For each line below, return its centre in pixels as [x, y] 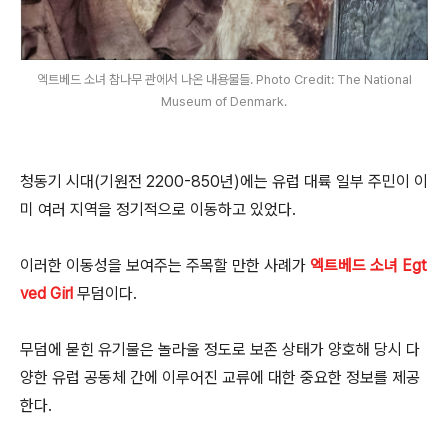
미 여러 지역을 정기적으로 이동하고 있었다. [158, 209]
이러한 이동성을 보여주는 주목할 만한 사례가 [165, 265]
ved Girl [46, 293]
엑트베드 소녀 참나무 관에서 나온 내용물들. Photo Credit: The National [224, 79]
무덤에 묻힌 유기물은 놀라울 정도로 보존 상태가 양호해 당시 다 [220, 349]
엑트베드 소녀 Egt [368, 265]
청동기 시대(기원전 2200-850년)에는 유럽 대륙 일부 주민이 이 [224, 181]
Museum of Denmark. [224, 101]
